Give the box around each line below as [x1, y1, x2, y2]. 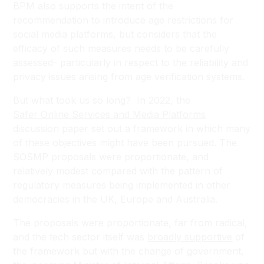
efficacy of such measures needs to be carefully [13, 42, 230, 54]
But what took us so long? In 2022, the [13, 94, 191, 106]
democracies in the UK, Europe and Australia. [13, 193, 218, 205]
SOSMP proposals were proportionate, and [13, 151, 209, 163]
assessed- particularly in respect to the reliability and [13, 57, 249, 68]
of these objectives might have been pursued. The [13, 137, 237, 148]
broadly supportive [147, 231, 233, 243]
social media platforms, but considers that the [13, 28, 217, 40]
